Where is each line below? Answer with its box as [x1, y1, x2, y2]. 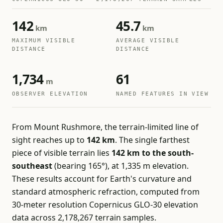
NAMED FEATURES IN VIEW [116, 91, 209, 97]
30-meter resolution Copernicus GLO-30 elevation [12, 199, 198, 210]
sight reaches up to [12, 134, 87, 145]
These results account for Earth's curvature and [12, 173, 192, 184]
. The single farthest [115, 134, 190, 145]
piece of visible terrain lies [12, 147, 111, 158]
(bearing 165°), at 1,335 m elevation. [52, 160, 189, 171]
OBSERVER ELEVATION [12, 91, 88, 97]
